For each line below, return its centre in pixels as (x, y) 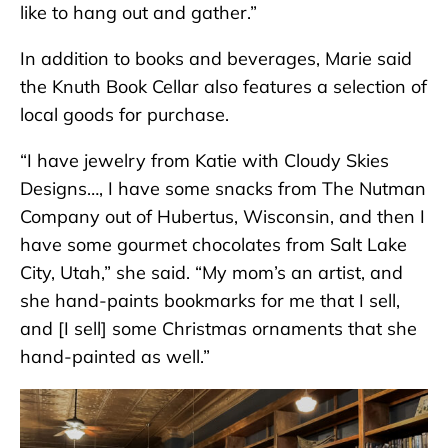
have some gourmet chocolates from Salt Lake (213, 245)
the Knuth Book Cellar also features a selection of (223, 87)
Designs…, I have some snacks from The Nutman (223, 189)
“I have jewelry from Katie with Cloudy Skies (204, 161)
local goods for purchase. (124, 115)
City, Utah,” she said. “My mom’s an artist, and (211, 273)
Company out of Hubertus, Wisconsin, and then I (222, 217)
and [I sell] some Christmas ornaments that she (218, 329)
